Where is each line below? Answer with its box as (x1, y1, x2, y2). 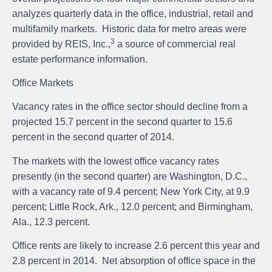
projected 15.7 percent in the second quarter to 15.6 (12, 117, 233, 127)
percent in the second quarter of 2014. (12, 132, 174, 143)
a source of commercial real (115, 38, 236, 49)
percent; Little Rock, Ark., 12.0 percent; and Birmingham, (12, 201, 253, 212)
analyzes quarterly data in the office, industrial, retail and (12, 8, 253, 19)
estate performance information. (12, 53, 148, 64)
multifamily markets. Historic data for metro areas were (12, 23, 246, 34)
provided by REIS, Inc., (12, 38, 110, 49)
